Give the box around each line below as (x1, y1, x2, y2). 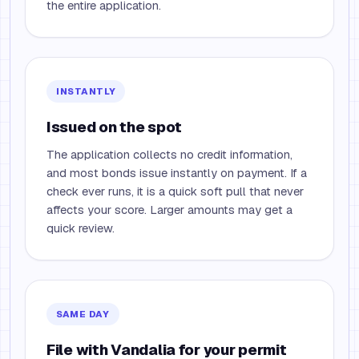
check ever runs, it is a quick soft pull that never (46, 184, 304, 199)
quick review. (46, 220, 115, 236)
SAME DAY (56, 308, 110, 320)
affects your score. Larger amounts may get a (46, 202, 292, 217)
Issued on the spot (46, 117, 183, 136)
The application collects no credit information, (46, 147, 292, 162)
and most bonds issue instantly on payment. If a (46, 165, 307, 180)
